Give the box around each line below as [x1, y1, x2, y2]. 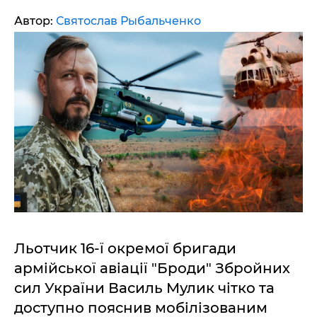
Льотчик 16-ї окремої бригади [14, 240, 236, 257]
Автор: [14, 14, 56, 28]
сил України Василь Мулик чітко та [14, 279, 275, 296]
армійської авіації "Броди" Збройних [14, 260, 290, 277]
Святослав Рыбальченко [56, 14, 201, 28]
